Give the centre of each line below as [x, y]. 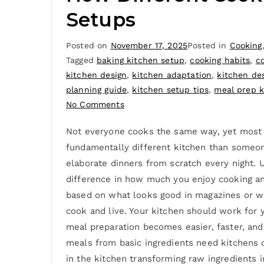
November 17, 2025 [149, 46]
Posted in [209, 46]
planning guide [97, 90]
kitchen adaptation [172, 75]
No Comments [95, 105]
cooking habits [220, 60]
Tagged [82, 60]
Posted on [88, 46]
